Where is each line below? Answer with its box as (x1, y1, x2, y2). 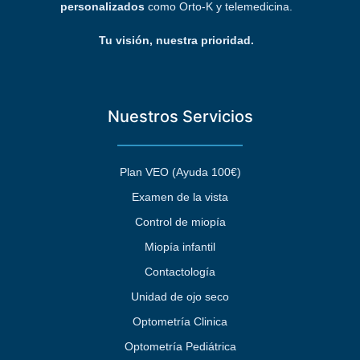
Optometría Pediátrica (124, 340, 236, 354)
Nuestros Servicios (107, 106, 253, 126)
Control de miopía (134, 215, 226, 229)
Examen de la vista (132, 190, 228, 204)
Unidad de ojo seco (131, 290, 229, 304)
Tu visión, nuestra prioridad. (98, 33, 254, 47)
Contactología (145, 265, 215, 279)
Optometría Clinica (133, 315, 227, 329)
